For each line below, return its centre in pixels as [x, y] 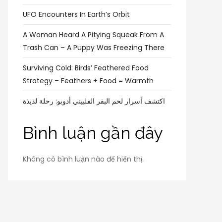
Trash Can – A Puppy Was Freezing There [94, 48]
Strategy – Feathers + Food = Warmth [88, 81]
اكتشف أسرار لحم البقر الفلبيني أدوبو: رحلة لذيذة [94, 101]
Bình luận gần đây [93, 133]
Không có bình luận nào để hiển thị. [83, 159]
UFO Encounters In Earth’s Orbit [76, 14]
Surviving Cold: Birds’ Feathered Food [86, 68]
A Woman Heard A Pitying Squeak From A [93, 35]
